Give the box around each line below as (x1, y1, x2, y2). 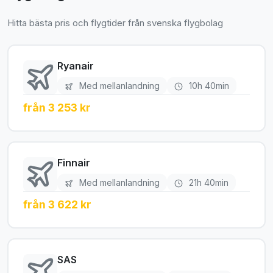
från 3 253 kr (23, 101, 91, 114)
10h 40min (186, 80, 229, 91)
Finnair (57, 156, 90, 169)
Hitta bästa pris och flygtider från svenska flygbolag (7, 16, 223, 29)
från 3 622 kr (23, 197, 91, 211)
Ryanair (57, 59, 94, 72)
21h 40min (186, 177, 229, 188)
